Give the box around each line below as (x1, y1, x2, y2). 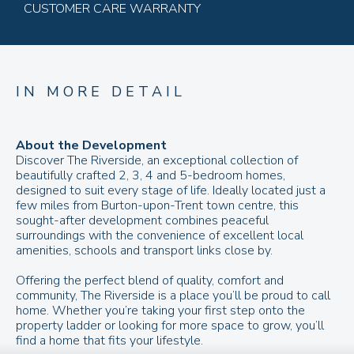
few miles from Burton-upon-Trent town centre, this (16, 196, 299, 214)
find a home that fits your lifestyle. (16, 331, 203, 349)
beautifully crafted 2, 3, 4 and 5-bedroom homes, (16, 166, 285, 184)
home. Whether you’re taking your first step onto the (16, 301, 305, 319)
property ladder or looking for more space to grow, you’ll (16, 316, 324, 334)
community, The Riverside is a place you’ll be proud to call (16, 286, 330, 304)
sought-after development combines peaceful (16, 211, 269, 229)
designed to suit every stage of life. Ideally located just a (16, 181, 326, 199)
